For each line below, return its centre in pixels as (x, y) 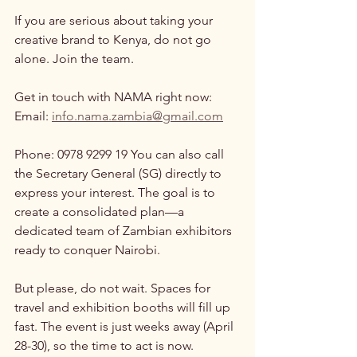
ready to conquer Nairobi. (87, 249)
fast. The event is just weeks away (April (126, 326)
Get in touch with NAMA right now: (113, 96)
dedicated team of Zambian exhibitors (125, 230)
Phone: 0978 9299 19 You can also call (121, 154)
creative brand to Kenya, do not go (114, 39)
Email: (33, 116)
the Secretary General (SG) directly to (120, 173)
